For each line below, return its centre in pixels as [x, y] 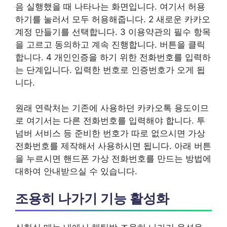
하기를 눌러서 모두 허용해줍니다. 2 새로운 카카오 [113, 19]
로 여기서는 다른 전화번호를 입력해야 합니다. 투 [110, 121]
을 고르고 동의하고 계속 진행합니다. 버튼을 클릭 [110, 44]
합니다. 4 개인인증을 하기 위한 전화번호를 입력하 [113, 57]
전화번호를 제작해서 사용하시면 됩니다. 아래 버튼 [113, 146]
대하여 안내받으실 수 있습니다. [76, 171]
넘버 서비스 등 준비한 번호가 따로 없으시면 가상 [110, 133]
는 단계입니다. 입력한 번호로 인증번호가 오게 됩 [110, 70]
